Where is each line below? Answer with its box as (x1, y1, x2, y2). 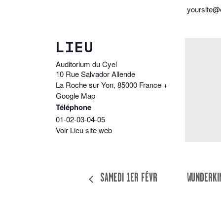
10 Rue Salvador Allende (56, 68, 135, 79)
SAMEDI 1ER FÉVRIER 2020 (98, 171, 188, 184)
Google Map (56, 90, 95, 101)
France (139, 79, 161, 90)
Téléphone (56, 101, 91, 112)
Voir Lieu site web (56, 124, 112, 135)
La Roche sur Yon (56, 79, 113, 90)
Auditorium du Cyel (56, 58, 117, 69)
